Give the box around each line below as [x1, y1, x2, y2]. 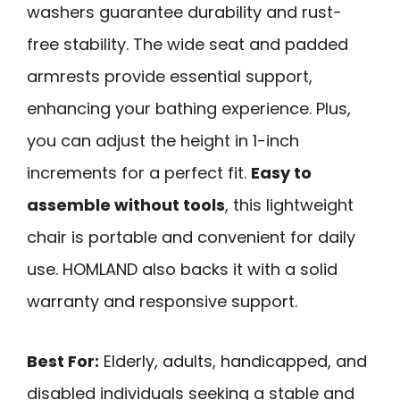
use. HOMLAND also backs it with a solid [27, 257, 337, 280]
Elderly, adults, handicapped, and [99, 349, 367, 372]
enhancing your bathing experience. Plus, [27, 96, 351, 120]
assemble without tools [27, 193, 225, 216]
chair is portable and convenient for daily [27, 225, 355, 248]
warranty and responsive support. [27, 289, 297, 312]
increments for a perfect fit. [27, 161, 251, 184]
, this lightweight [225, 193, 354, 216]
